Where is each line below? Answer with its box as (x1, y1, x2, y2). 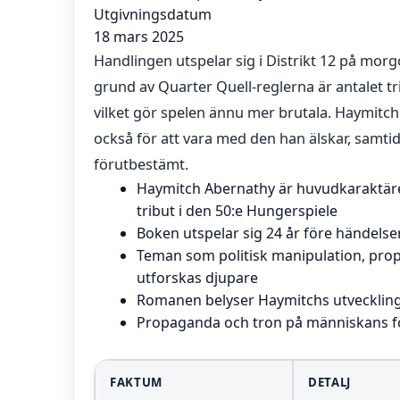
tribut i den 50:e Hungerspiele (137, 201, 337, 221)
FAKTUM (110, 374, 162, 390)
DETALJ (308, 374, 351, 390)
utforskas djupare (137, 268, 258, 287)
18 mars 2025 (94, 27, 184, 46)
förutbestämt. (94, 154, 188, 174)
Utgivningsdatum (94, 4, 212, 24)
